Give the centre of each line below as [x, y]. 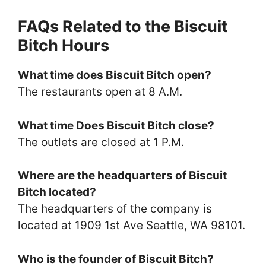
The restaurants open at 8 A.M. [100, 92]
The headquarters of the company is [115, 209]
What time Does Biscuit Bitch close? [116, 125]
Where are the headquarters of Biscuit [122, 176]
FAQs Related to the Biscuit [123, 27]
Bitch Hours [64, 46]
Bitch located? [57, 192]
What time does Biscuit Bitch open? [115, 75]
